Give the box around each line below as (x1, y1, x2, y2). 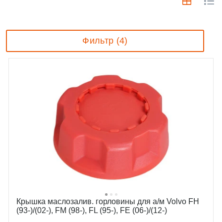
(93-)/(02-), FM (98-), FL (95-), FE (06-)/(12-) (16, 206, 167, 215)
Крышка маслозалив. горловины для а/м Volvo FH (16, 197, 199, 206)
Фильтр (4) (82, 35, 128, 46)
